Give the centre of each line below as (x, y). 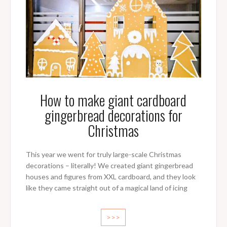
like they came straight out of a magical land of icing (106, 188)
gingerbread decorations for (113, 116)
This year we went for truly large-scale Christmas (103, 155)
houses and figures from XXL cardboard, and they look (110, 177)
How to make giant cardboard (113, 100)
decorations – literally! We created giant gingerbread (109, 166)
